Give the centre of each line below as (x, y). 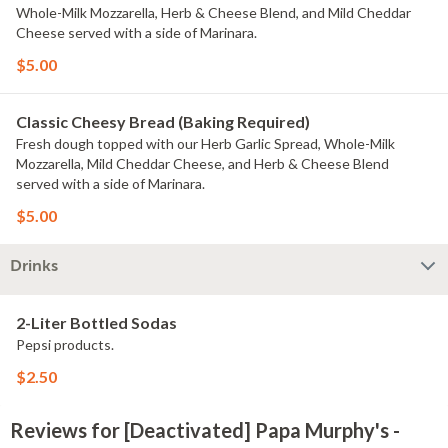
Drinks (34, 266)
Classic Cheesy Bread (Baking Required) (163, 121)
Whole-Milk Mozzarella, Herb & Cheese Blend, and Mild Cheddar (213, 12)
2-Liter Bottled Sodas (96, 322)
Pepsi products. (65, 344)
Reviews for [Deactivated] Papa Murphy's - (205, 430)
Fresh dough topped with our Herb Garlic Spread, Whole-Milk (205, 143)
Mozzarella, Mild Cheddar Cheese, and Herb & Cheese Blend (202, 163)
